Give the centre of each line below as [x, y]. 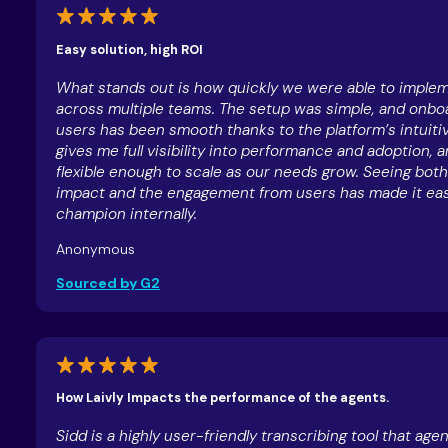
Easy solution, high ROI [129, 49]
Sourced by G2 [107, 282]
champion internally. [126, 213]
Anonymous [95, 248]
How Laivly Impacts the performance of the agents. [222, 398]
